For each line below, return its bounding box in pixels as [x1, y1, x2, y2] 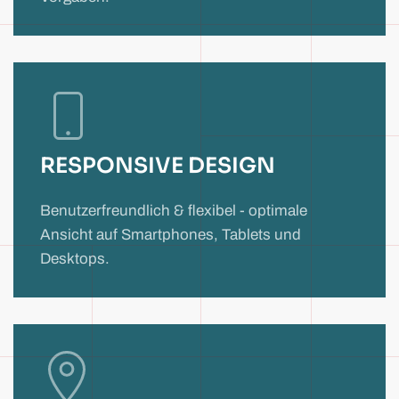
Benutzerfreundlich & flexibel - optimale [40, 201, 307, 219]
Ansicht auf [40, 225, 121, 243]
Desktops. [40, 249, 110, 267]
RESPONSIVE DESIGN [40, 151, 275, 179]
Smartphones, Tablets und [121, 225, 301, 243]
